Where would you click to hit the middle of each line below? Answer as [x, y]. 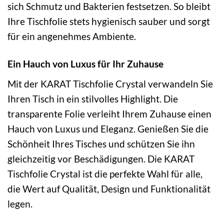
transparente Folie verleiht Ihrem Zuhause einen [109, 113]
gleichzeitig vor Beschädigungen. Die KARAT [101, 158]
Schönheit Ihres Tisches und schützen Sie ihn [101, 143]
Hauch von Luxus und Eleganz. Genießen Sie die [108, 128]
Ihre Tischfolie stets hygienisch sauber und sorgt [109, 21]
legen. [20, 203]
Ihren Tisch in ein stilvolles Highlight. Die [93, 98]
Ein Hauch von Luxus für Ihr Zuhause [85, 64]
